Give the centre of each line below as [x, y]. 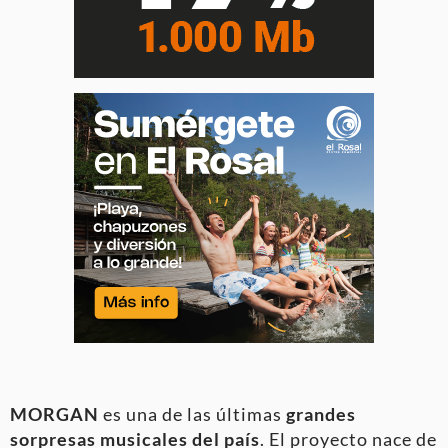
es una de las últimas [192, 413]
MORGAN [54, 413]
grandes [321, 413]
